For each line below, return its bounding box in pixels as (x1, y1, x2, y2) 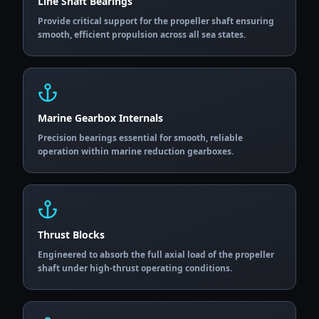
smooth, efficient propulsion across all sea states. (38, 28, 246, 41)
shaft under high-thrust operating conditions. (38, 262, 232, 274)
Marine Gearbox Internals (38, 111, 163, 125)
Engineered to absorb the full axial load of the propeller (38, 249, 274, 261)
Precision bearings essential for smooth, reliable (38, 132, 243, 144)
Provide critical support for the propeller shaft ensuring (38, 15, 274, 27)
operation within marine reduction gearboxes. (38, 145, 234, 157)
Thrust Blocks (38, 228, 105, 241)
